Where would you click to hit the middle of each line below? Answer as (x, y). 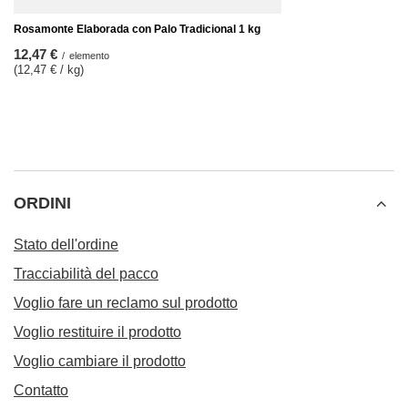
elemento (89, 56)
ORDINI (42, 203)
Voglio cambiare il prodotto (100, 361)
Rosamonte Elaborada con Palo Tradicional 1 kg (137, 29)
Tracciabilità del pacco (86, 274)
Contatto (41, 390)
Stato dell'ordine (66, 245)
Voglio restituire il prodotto (97, 332)
